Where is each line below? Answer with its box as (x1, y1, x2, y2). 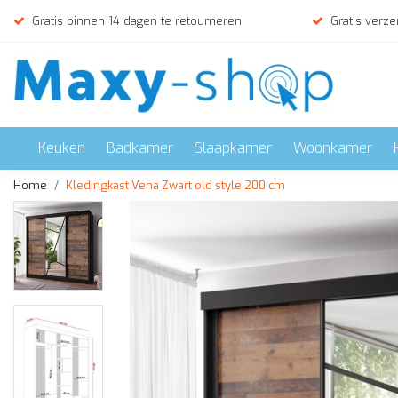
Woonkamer (293, 139, 372, 157)
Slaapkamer (195, 139, 272, 157)
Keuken (38, 139, 85, 157)
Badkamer (107, 139, 173, 157)
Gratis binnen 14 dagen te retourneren (32, 13, 242, 28)
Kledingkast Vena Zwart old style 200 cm (66, 178, 285, 193)
